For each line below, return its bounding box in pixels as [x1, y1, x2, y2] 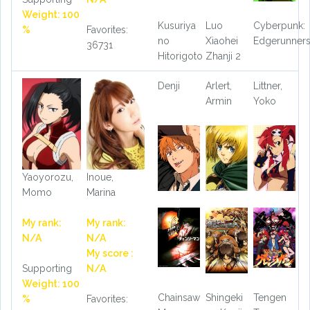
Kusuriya [158, 20, 196, 32]
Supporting [22, 262, 72, 274]
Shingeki [205, 291, 243, 303]
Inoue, [86, 171, 113, 183]
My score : [86, 247, 134, 259]
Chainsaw [158, 291, 200, 303]
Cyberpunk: [253, 20, 305, 32]
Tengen [253, 291, 286, 303]
